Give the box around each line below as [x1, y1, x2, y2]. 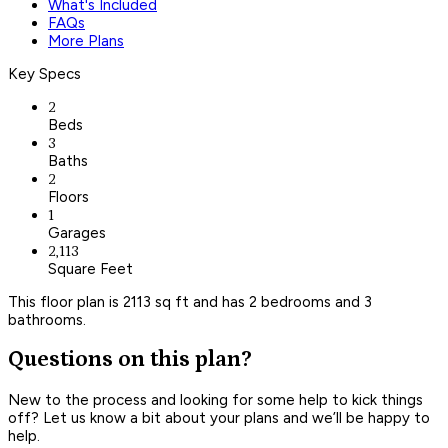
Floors [48, 187, 89, 206]
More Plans [48, 31, 124, 50]
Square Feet [48, 259, 133, 278]
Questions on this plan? [8, 347, 252, 373]
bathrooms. [8, 310, 86, 329]
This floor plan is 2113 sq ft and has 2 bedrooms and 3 [8, 292, 372, 311]
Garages [48, 223, 106, 242]
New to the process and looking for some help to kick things [8, 390, 423, 409]
